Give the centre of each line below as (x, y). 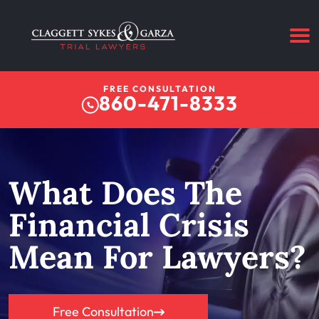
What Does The (125, 192)
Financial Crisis (129, 224)
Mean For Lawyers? (157, 256)
